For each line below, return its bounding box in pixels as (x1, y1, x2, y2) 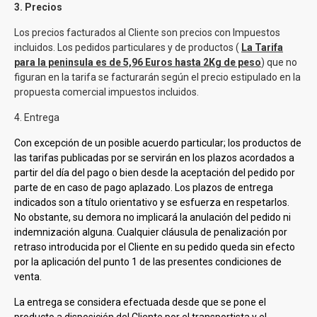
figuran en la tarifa (14, 71, 98, 83)
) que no (261, 57, 297, 68)
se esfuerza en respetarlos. (167, 197, 289, 208)
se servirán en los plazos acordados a (128, 152, 294, 163)
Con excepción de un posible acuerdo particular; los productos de (14, 137, 301, 149)
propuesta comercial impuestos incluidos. (14, 86, 199, 98)
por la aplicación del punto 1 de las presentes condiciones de (14, 256, 282, 267)
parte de (14, 182, 54, 193)
